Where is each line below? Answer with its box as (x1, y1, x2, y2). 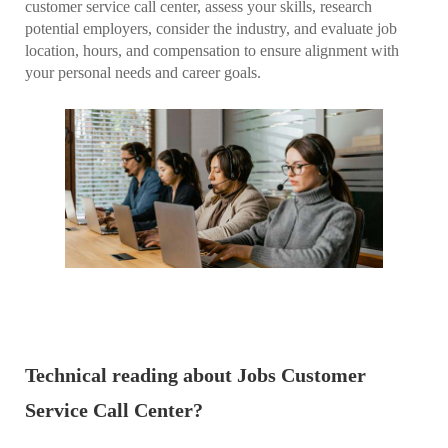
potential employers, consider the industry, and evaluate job (25, 19, 397, 37)
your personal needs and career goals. (25, 63, 261, 81)
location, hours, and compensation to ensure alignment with (25, 41, 399, 59)
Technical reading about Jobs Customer (25, 363, 366, 386)
